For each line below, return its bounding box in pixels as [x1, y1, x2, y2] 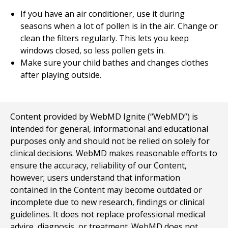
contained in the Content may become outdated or [10, 184, 202, 195]
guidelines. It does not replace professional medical [10, 209, 205, 220]
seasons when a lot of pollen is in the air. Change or [20, 20, 218, 32]
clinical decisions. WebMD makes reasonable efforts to [10, 148, 217, 159]
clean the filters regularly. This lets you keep [20, 33, 189, 44]
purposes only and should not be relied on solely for [10, 135, 210, 147]
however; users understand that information [10, 172, 180, 183]
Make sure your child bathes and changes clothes [20, 57, 209, 68]
